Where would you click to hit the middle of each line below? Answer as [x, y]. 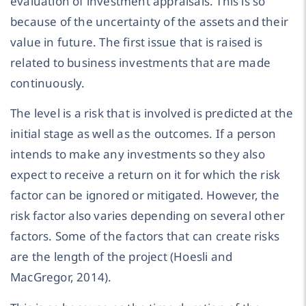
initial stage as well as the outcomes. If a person [143, 134]
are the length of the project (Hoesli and [122, 257]
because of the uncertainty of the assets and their [150, 21]
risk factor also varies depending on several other [148, 216]
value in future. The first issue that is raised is [137, 42]
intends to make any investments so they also [138, 154]
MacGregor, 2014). [61, 277]
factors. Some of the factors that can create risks [145, 236]
